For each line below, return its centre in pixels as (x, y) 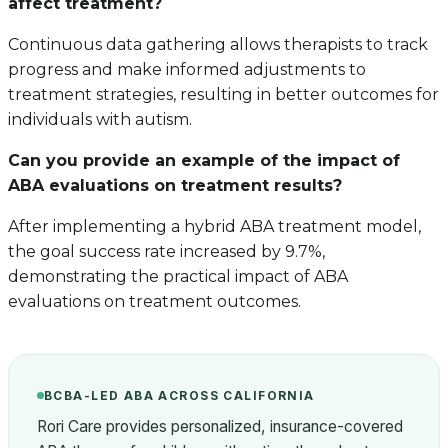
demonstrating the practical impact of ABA (178, 277)
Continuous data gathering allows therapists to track (218, 45)
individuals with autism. (100, 120)
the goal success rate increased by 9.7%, (166, 252)
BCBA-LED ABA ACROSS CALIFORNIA (179, 395)
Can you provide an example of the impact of (204, 161)
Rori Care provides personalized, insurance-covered (220, 427)
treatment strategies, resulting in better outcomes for (223, 95)
